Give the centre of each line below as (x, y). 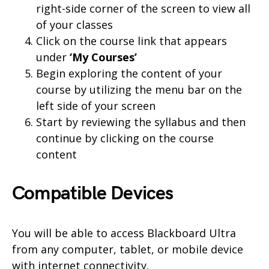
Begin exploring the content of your (129, 73)
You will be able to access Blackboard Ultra (124, 233)
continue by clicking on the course (125, 138)
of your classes (74, 24)
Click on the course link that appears (131, 41)
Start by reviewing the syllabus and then (141, 122)
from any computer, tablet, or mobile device (128, 249)
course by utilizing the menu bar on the (139, 89)
